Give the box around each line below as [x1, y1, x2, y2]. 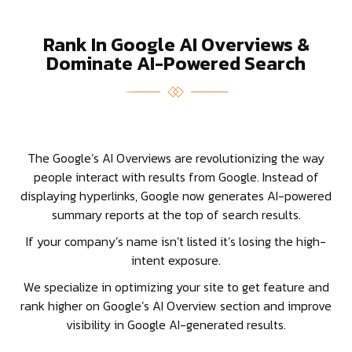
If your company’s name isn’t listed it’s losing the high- [26, 231, 326, 251]
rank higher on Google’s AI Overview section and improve [20, 295, 332, 315]
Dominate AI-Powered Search [46, 49, 306, 77]
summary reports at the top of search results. [51, 204, 301, 224]
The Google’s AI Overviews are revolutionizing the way [27, 148, 324, 167]
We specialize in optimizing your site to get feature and [23, 277, 329, 296]
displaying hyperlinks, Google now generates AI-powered [20, 185, 332, 205]
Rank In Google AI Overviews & [42, 31, 310, 58]
